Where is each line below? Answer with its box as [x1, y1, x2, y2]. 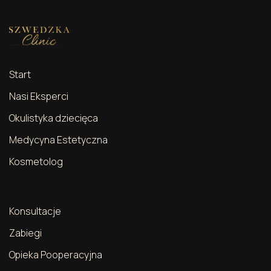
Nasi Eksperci [9, 90, 68, 103]
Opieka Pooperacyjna [9, 248, 102, 261]
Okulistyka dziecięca [9, 111, 98, 125]
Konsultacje [9, 204, 61, 218]
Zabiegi [9, 226, 42, 240]
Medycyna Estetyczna [9, 133, 108, 146]
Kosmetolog [9, 155, 63, 168]
